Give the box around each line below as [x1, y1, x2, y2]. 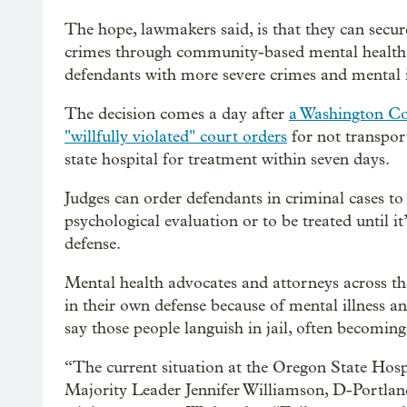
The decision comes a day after [65, 104, 289, 124]
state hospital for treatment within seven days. [65, 150, 390, 169]
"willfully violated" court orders [65, 127, 287, 146]
